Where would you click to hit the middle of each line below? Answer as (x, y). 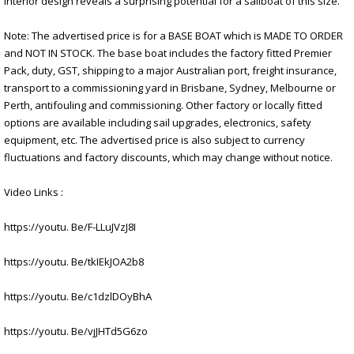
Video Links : (34, 192)
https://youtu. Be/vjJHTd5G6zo (76, 331)
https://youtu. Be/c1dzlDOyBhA (78, 296)
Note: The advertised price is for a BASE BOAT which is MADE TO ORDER (173, 35)
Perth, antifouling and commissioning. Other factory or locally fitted (163, 105)
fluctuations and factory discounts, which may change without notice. (168, 157)
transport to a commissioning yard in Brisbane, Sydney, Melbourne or (170, 87)
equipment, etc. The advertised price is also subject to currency (154, 139)
